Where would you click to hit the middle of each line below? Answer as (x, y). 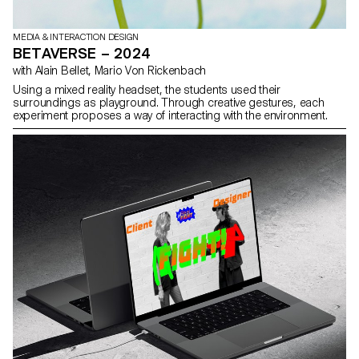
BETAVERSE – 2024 (81, 54)
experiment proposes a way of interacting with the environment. (170, 116)
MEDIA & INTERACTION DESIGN (76, 38)
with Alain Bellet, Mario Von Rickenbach (150, 71)
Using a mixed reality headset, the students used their (147, 90)
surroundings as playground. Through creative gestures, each (169, 103)
